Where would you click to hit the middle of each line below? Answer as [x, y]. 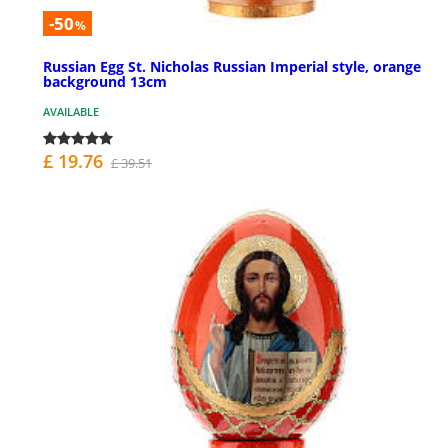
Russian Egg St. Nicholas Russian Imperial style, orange [232, 67]
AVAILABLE [71, 112]
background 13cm [105, 82]
